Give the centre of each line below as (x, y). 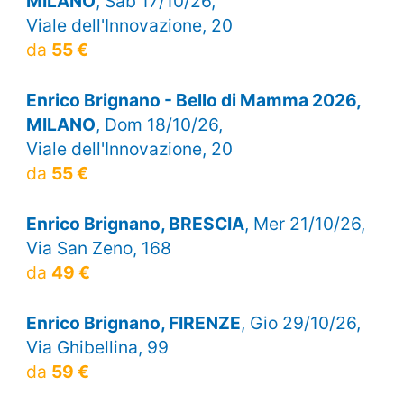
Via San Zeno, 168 (98, 248)
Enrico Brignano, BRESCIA (135, 224)
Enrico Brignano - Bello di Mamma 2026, (193, 100)
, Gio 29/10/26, (300, 323)
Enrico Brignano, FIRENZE (133, 323)
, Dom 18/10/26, (159, 124)
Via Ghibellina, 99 (97, 348)
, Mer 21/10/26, (304, 224)
